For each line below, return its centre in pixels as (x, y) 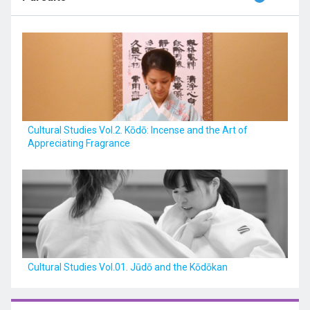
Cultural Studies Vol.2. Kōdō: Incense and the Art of (138, 130)
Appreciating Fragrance (79, 143)
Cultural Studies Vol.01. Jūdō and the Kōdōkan (128, 267)
